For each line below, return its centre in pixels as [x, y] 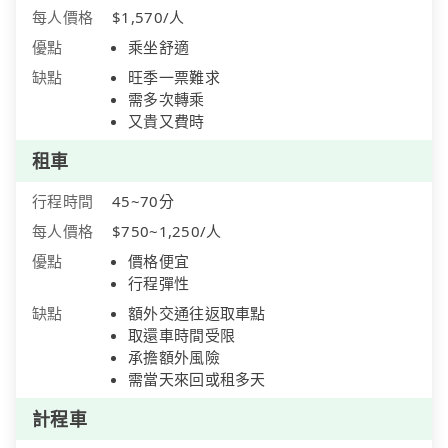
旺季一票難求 [174, 77]
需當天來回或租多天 [197, 379]
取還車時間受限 [182, 335]
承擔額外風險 [174, 357]
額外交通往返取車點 [197, 313]
